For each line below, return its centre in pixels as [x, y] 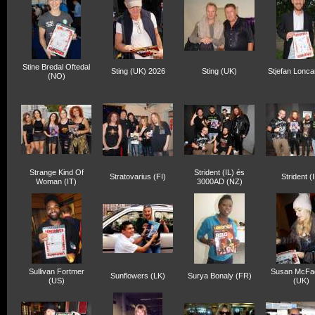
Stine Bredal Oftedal [56, 67]
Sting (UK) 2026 [138, 71]
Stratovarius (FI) [138, 176]
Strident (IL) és [219, 172]
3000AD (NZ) [219, 181]
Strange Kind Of [56, 172]
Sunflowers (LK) [138, 276]
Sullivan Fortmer [56, 271]
